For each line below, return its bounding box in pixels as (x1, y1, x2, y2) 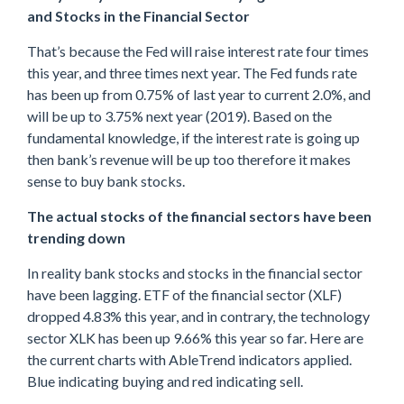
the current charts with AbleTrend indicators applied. (27, 350, 352, 368)
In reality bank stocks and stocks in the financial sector (27, 263, 363, 281)
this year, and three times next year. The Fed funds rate (27, 63, 357, 81)
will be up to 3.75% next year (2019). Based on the (27, 106, 332, 124)
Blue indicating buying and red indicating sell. (27, 372, 303, 390)
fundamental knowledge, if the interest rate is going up (27, 128, 360, 146)
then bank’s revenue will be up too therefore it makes (27, 150, 351, 168)
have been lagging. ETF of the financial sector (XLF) (27, 285, 342, 303)
